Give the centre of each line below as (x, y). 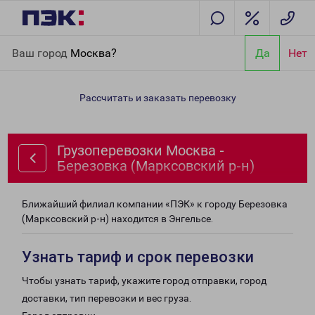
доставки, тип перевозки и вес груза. (107, 298)
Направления (85, 44)
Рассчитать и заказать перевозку (157, 98)
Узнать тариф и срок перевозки (138, 257)
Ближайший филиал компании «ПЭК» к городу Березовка (155, 204)
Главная (30, 44)
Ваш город (41, 53)
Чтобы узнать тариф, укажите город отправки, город (144, 281)
